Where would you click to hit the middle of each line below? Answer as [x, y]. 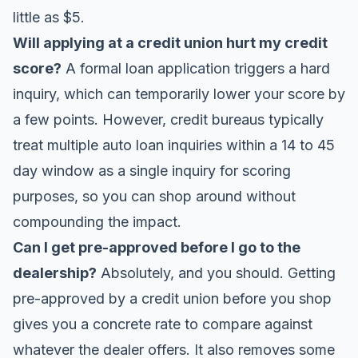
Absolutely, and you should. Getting [216, 273]
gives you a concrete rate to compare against [163, 324]
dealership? [55, 273]
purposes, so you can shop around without [154, 196]
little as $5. [49, 17]
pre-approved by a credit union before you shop [172, 298]
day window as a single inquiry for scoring [152, 171]
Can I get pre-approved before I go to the [157, 247]
